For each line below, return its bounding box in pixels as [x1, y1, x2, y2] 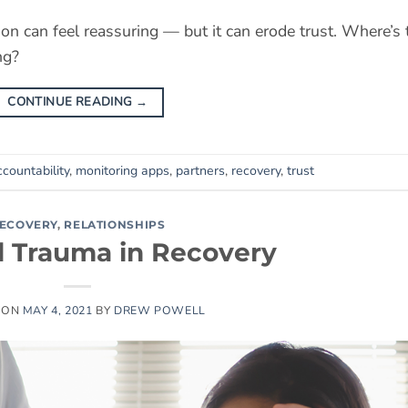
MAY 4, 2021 [22, 301, 93, 318]
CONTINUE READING [7, 94, 136, 111]
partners [176, 162, 225, 180]
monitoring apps [76, 162, 169, 180]
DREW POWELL [114, 301, 206, 318]
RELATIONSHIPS [64, 217, 166, 231]
